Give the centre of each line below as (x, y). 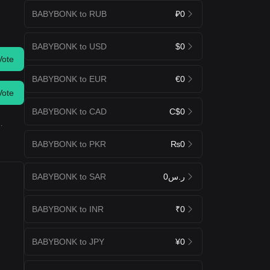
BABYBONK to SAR (69, 176)
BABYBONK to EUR (69, 79)
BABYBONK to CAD (69, 111)
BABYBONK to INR (68, 209)
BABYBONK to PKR (69, 144)
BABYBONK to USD (69, 46)
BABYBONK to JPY (68, 241)
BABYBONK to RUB (69, 14)
